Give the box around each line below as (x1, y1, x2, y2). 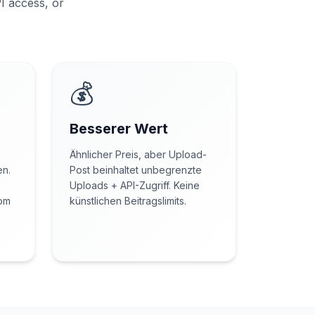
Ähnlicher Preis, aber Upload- (70, 148, 207, 160)
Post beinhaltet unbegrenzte (70, 164, 202, 176)
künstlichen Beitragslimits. (70, 195, 186, 207)
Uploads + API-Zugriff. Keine (70, 179, 200, 191)
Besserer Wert (70, 120, 168, 137)
